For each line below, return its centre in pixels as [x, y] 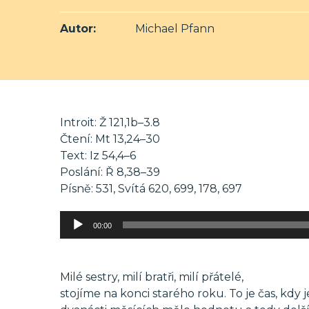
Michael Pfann [173, 29]
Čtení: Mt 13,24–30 [110, 139]
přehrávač [87, 235]
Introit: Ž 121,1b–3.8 [110, 122]
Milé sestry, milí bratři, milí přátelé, [152, 277]
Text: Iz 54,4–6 [98, 156]
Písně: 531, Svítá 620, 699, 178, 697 [151, 189]
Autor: [78, 29]
